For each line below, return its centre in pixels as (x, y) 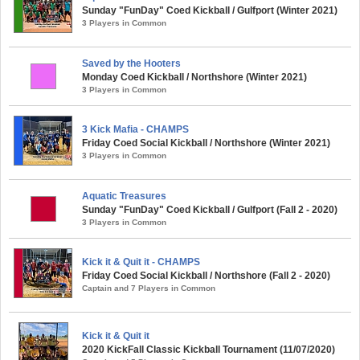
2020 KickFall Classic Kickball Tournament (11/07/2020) (209, 350)
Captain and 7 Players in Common (149, 288)
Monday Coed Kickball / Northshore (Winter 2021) (194, 77)
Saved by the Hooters (131, 63)
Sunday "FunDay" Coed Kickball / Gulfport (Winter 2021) (210, 10)
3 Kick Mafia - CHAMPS (135, 129)
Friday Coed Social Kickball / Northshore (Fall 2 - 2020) (206, 276)
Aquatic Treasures (124, 196)
